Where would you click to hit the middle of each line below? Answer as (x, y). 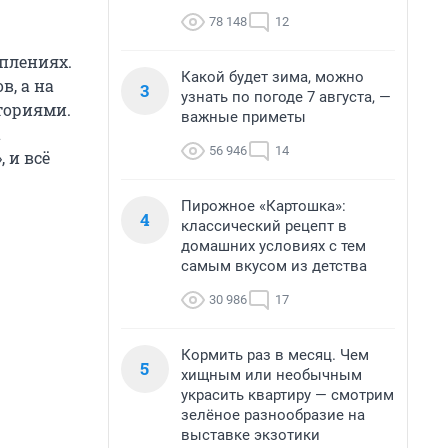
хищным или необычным (271, 375)
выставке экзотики (250, 435)
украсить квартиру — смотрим (287, 395)
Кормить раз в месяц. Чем (275, 355)
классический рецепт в (264, 226)
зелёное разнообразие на (273, 415)
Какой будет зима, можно (272, 77)
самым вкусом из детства (274, 266)
